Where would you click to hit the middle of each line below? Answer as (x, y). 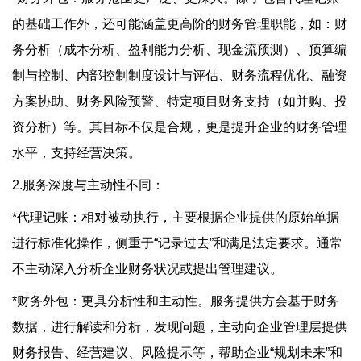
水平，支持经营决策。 (77, 153)
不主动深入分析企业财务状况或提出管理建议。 (147, 269)
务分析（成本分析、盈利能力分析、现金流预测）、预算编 (180, 50)
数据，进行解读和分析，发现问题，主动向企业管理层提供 (180, 327)
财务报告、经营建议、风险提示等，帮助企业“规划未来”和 (177, 353)
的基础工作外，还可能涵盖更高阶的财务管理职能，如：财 (180, 24)
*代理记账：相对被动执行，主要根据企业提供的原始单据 (176, 217)
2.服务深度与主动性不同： (88, 185)
